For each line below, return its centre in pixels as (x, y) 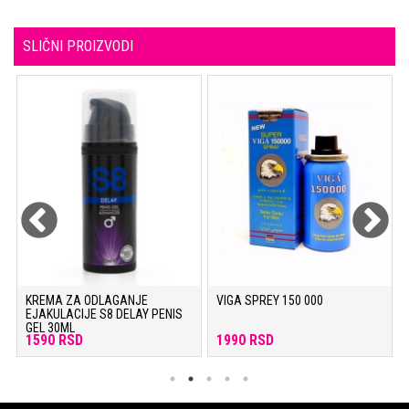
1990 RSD (245, 340)
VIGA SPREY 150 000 (270, 300)
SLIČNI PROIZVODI (78, 46)
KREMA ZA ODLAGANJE (87, 300)
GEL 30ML (50, 327)
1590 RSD (54, 340)
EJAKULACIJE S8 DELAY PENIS (104, 314)
